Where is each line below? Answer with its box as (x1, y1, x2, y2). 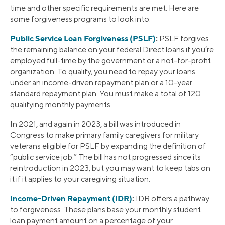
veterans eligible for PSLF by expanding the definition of (10, 141, 206, 151)
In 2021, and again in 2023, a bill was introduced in (10, 119, 181, 129)
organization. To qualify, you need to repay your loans (10, 66, 195, 76)
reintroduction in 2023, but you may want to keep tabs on (10, 163, 210, 173)
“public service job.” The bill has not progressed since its (10, 152, 201, 162)
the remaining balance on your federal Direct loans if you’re (10, 44, 214, 54)
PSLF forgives (158, 33, 209, 43)
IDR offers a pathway (134, 193, 209, 203)
